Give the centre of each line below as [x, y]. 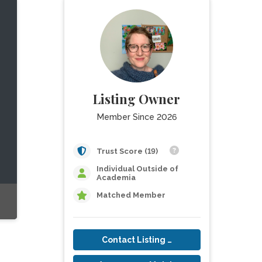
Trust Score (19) [128, 151]
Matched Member [131, 195]
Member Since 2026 [137, 117]
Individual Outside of [137, 169]
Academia [116, 177]
